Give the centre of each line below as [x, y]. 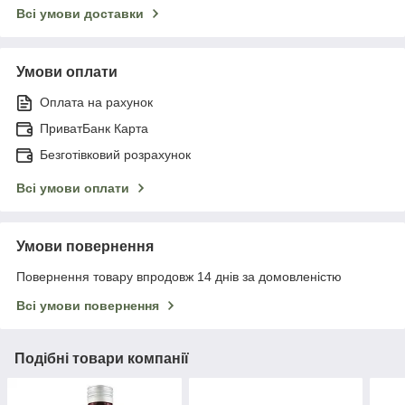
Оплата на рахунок [96, 102]
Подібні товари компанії [102, 358]
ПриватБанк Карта [94, 128]
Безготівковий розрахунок [115, 154]
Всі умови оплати [73, 188]
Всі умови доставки [80, 13]
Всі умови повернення [88, 305]
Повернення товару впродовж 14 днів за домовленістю [179, 276]
